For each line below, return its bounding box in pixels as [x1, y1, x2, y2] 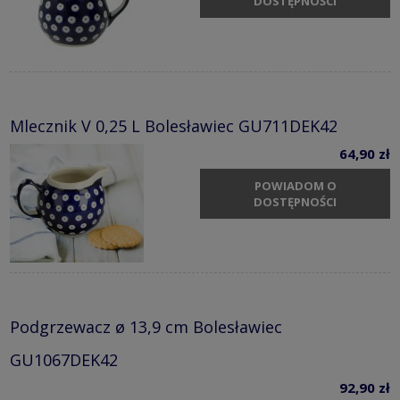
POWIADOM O [254, 177, 337, 194]
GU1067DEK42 [10, 349, 118, 371]
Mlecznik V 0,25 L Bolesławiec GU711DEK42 [10, 115, 337, 137]
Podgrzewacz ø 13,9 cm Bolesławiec [10, 316, 282, 338]
